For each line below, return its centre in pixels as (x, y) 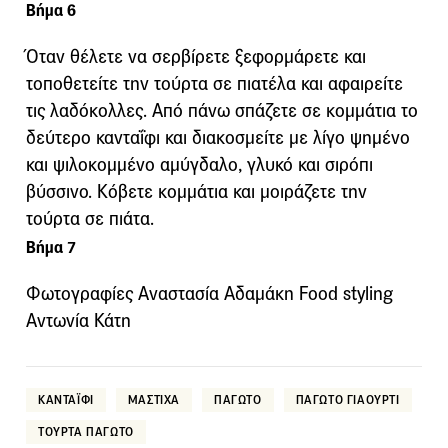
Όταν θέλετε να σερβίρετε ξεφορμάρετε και (196, 57)
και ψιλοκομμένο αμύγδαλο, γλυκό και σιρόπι (199, 165)
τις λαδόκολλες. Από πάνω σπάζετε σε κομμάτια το (222, 111)
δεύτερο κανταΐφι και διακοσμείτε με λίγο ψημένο (218, 138)
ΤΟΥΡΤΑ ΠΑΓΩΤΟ (86, 432)
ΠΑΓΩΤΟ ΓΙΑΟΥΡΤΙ (347, 400)
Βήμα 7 (51, 248)
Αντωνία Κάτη (78, 321)
